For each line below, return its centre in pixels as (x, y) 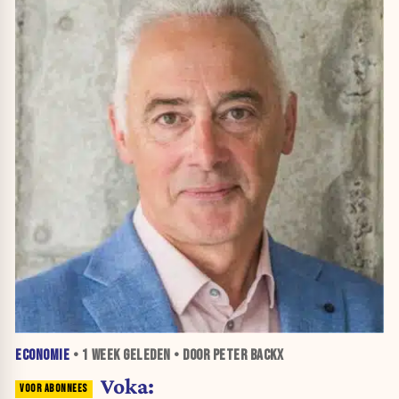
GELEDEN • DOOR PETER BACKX (201, 355)
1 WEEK (101, 355)
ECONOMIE (42, 355)
